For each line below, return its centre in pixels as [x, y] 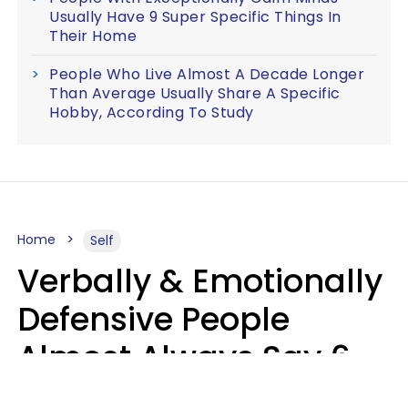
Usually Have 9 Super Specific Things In [195, 16]
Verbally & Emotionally [200, 280]
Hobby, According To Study [152, 112]
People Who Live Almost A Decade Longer [207, 74]
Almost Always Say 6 [184, 357]
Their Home [93, 36]
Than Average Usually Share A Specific [195, 93]
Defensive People [153, 319]
